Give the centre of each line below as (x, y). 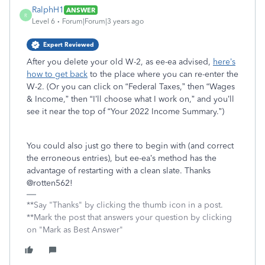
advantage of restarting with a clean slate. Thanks (119, 171)
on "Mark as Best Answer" (75, 230)
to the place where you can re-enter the (163, 74)
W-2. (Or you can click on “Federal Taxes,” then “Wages (131, 87)
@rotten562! (50, 183)
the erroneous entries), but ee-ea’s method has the (122, 158)
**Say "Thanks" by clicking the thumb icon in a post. (125, 205)
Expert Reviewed (69, 45)
